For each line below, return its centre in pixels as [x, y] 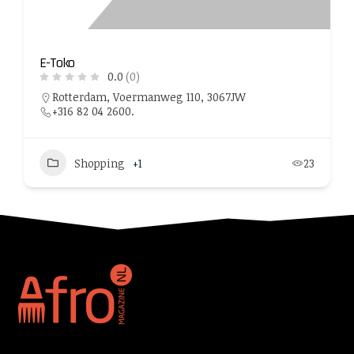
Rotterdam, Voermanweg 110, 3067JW [149, 97]
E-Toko [57, 63]
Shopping [100, 163]
